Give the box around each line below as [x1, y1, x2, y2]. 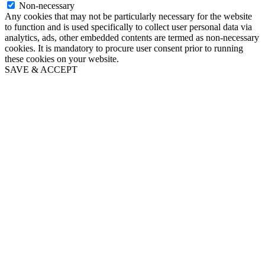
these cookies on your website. [5, 54, 119, 64]
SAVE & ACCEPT [5, 64, 77, 75]
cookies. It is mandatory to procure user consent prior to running [5, 43, 243, 54]
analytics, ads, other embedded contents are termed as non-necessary [5, 33, 259, 43]
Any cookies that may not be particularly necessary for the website [5, 11, 252, 22]
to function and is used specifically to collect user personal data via [5, 22, 252, 33]
